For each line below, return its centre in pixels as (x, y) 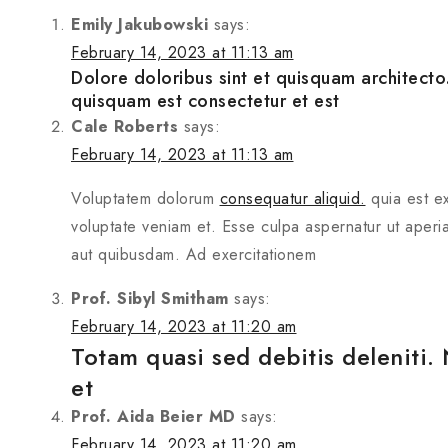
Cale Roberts (124, 126)
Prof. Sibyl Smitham (150, 298)
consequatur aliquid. (292, 198)
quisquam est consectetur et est (205, 101)
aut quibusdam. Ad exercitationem (193, 254)
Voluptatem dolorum (145, 198)
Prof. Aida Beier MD (153, 416)
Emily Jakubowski (139, 24)
